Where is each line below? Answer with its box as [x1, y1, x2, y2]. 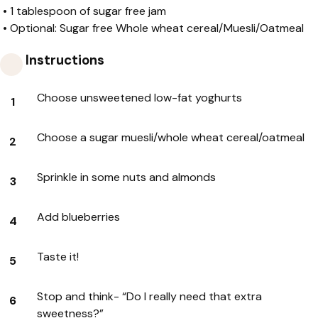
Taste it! [37, 248, 79, 264]
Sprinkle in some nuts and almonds [37, 169, 216, 185]
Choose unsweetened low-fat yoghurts [37, 89, 242, 105]
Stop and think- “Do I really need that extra [37, 288, 262, 304]
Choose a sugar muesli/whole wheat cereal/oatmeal [37, 129, 305, 145]
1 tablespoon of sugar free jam [10, 4, 166, 19]
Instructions [23, 51, 104, 70]
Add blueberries [37, 209, 120, 224]
